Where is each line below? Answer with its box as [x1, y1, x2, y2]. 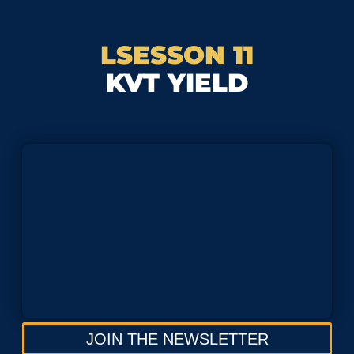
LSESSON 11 [100, 40, 254, 70]
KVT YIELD [106, 67, 248, 98]
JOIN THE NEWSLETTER [85, 330, 269, 348]
